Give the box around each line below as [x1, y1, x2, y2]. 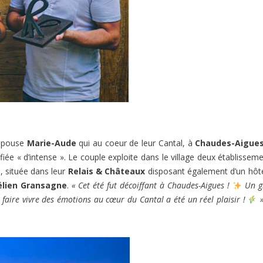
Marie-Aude [26, 137, 76, 149]
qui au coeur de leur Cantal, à [76, 137, 195, 149]
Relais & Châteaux [68, 166, 146, 177]
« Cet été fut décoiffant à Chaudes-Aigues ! [71, 180, 233, 191]
